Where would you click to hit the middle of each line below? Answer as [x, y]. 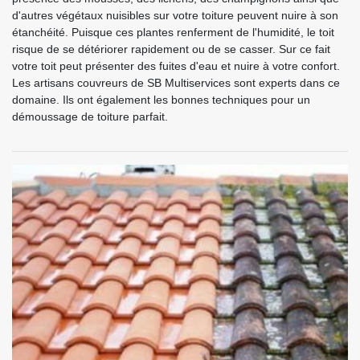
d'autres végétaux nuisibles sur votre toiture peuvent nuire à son [175, 16]
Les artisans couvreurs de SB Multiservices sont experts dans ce [176, 83]
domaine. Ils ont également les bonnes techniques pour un [161, 100]
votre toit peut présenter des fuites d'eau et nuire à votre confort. [176, 66]
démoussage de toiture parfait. [90, 117]
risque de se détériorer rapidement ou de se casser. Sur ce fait [171, 49]
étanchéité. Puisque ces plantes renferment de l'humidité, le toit [173, 33]
